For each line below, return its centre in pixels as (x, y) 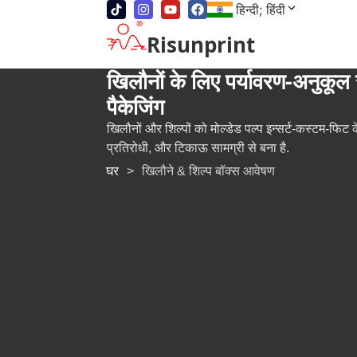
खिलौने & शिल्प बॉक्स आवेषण (209, 171)
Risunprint (201, 44)
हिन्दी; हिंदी (261, 10)
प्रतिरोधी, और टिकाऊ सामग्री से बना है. (198, 148)
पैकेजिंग (136, 106)
